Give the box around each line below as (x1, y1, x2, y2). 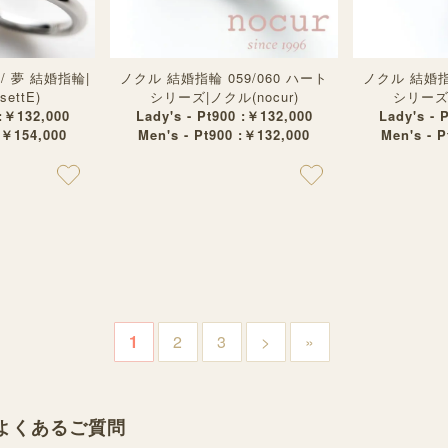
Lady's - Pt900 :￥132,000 (135, 106, 313, 125)
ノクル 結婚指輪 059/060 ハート (120, 68, 328, 87)
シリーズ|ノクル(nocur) (149, 87, 299, 106)
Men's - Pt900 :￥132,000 (138, 125, 310, 144)
